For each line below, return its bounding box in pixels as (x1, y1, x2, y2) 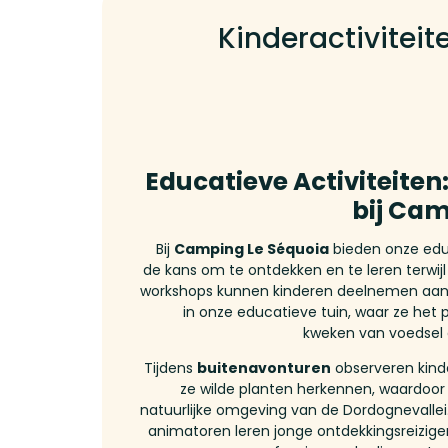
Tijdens (144, 358, 197, 378)
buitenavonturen (197, 358, 331, 378)
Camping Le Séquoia (174, 239, 329, 259)
